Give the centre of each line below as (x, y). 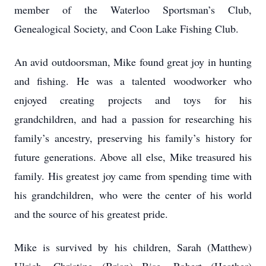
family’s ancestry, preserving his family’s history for (133, 138)
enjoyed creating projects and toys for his (133, 100)
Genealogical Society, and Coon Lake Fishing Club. (126, 28)
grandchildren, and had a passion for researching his (133, 119)
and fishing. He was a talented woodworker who (133, 81)
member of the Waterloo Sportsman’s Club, (133, 9)
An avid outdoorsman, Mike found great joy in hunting (133, 62)
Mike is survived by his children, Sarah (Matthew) (133, 247)
